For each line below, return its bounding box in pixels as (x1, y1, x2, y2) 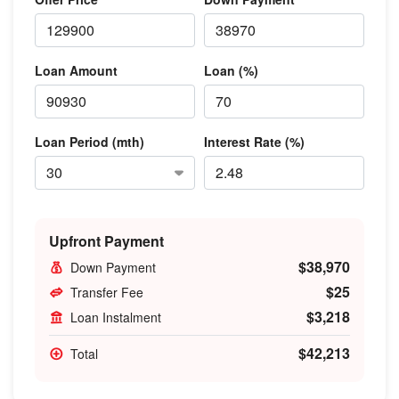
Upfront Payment (49, 230, 164, 251)
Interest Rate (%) (204, 132, 305, 151)
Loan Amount (35, 61, 118, 79)
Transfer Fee (70, 282, 143, 301)
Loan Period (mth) (35, 132, 144, 151)
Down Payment (70, 257, 156, 276)
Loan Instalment (70, 307, 161, 326)
